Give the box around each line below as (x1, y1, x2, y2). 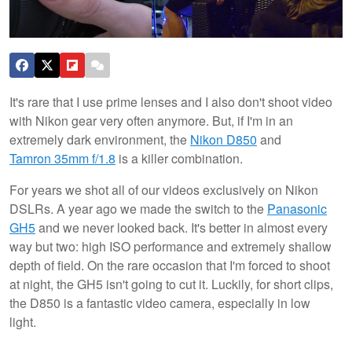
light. (9, 312, 39, 331)
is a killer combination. (115, 148, 246, 167)
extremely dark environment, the (9, 130, 190, 148)
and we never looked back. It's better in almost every (35, 218, 328, 236)
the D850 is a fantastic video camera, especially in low (9, 293, 310, 312)
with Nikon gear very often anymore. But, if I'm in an (9, 111, 293, 130)
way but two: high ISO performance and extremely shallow (9, 236, 332, 255)
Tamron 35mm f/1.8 (9, 148, 115, 167)
